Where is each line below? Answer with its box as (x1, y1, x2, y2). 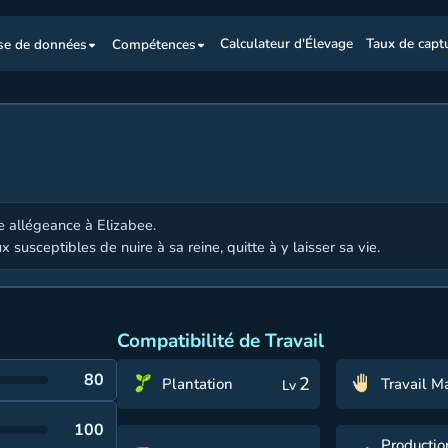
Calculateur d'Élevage (219, 34, 353, 54)
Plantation (162, 374, 234, 394)
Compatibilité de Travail (117, 328, 325, 354)
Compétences (112, 34, 197, 54)
